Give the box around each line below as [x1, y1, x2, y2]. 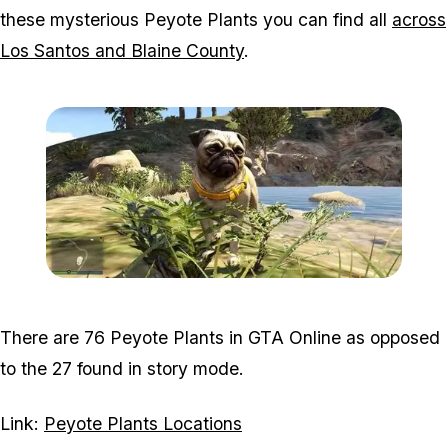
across [392, 9, 446, 31]
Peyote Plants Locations [44, 412, 242, 434]
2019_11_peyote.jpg [303, 279, 418, 295]
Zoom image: [223, 279, 303, 295]
